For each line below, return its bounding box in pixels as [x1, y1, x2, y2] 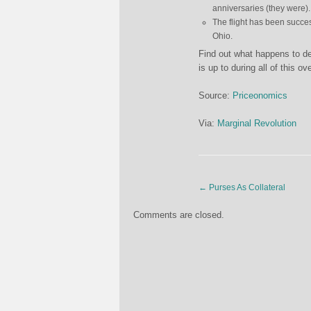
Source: [199, 90, 233, 101]
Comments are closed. [133, 210, 224, 220]
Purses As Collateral [207, 183, 285, 192]
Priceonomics [233, 90, 287, 101]
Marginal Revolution [217, 118, 296, 128]
